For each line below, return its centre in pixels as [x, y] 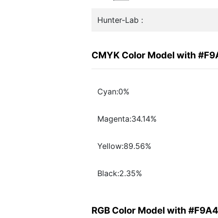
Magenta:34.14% [127, 119]
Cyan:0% [113, 92]
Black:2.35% [120, 173]
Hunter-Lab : [120, 20]
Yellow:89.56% [124, 146]
